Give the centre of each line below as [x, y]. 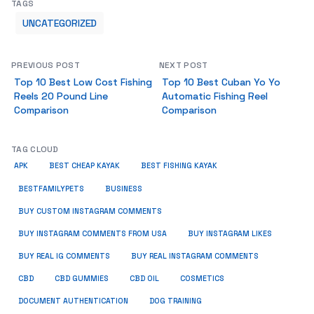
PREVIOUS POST [46, 65]
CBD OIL [144, 279]
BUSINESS [124, 189]
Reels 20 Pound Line [61, 96]
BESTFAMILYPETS [51, 189]
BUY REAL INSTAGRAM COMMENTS [195, 256]
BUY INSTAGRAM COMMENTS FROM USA [93, 234]
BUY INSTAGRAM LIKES [230, 234]
